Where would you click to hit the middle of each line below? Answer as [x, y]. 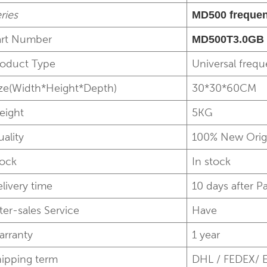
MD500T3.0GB [228, 40]
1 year [206, 235]
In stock [212, 162]
